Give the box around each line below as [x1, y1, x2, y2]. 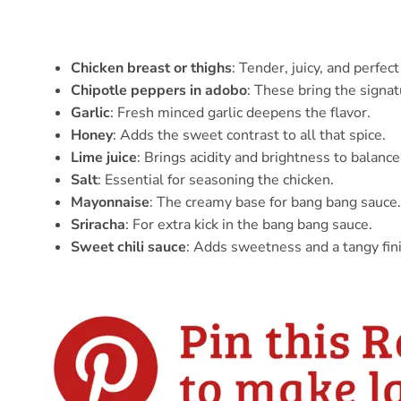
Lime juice [71, 148, 137, 168]
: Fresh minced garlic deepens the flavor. [110, 103, 371, 124]
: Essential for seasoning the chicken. [98, 170, 334, 191]
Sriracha [71, 215, 125, 235]
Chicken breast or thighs [71, 58, 232, 79]
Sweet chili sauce [71, 237, 186, 258]
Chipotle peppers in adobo [71, 81, 247, 101]
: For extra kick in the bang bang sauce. [125, 215, 372, 235]
